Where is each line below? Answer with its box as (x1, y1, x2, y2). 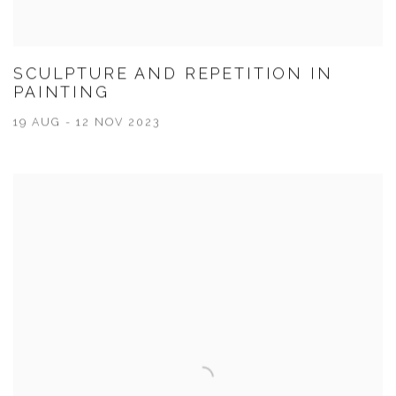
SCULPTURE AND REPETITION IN (13, 65, 333, 84)
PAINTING (13, 83, 110, 103)
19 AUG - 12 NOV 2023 (13, 116, 160, 130)
